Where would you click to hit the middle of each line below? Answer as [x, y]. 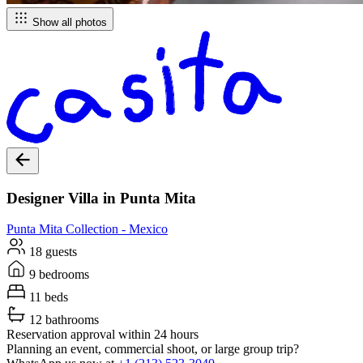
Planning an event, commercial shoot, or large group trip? [153, 349]
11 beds [47, 297]
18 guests [51, 252]
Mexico [148, 229]
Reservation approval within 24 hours [102, 335]
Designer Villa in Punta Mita [101, 198]
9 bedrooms [58, 275]
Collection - [96, 229]
